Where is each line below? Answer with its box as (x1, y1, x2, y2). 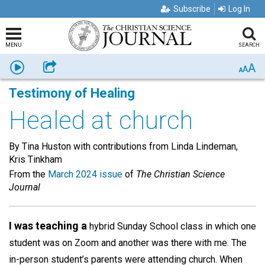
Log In (228, 4, 250, 14)
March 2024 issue (48, 169, 122, 180)
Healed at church (9, 106, 193, 135)
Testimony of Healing (9, 86, 135, 101)
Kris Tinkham (9, 154, 62, 165)
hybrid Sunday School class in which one (87, 221, 256, 232)
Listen (25, 62, 47, 71)
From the (9, 169, 48, 180)
